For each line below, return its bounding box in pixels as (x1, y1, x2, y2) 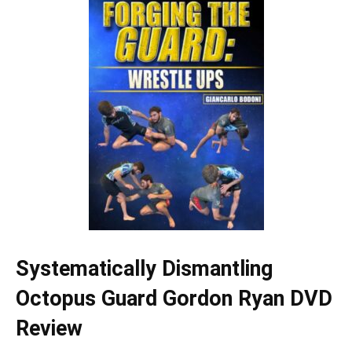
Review (16, 316, 82, 342)
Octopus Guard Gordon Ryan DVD (16, 286, 332, 312)
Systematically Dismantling (16, 256, 273, 282)
